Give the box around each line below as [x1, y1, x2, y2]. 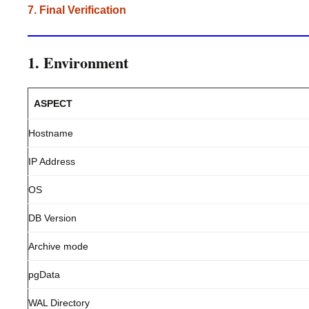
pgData [28, 269, 60, 280]
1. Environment [28, 51, 128, 74]
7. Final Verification [28, 4, 126, 16]
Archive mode [28, 241, 88, 252]
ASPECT [34, 98, 72, 109]
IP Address [28, 156, 75, 167]
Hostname [28, 128, 73, 139]
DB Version [28, 212, 77, 223]
